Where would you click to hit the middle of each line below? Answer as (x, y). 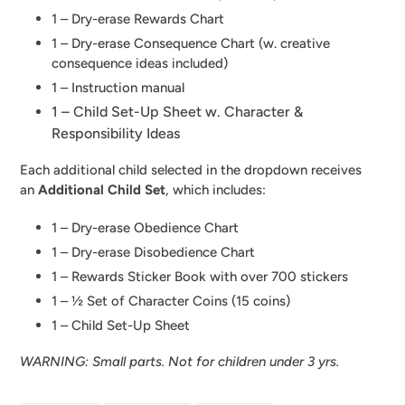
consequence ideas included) (140, 63)
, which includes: (216, 190)
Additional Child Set (102, 190)
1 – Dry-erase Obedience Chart (145, 228)
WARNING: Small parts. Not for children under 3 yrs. (179, 361)
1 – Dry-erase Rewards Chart (138, 19)
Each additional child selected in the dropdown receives (191, 170)
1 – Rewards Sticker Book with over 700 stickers (200, 277)
